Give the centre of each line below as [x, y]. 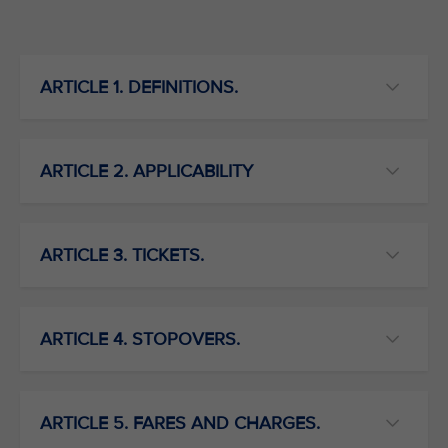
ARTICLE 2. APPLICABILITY [146, 171]
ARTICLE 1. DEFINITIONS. [139, 87]
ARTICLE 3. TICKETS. [122, 255]
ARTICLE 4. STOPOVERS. [140, 339]
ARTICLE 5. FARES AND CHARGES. [180, 423]
